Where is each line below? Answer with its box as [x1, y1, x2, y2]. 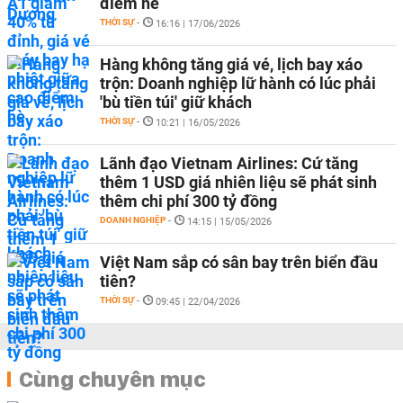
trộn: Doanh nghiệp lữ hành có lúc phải [100, 74, 376, 93]
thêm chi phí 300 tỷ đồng [100, 192, 277, 210]
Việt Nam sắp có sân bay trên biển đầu [100, 253, 378, 272]
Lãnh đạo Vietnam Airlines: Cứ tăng [100, 154, 358, 173]
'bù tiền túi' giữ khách [100, 93, 252, 112]
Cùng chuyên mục [19, 365, 206, 392]
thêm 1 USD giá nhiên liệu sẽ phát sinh [100, 173, 377, 192]
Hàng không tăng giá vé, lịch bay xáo [100, 55, 363, 74]
